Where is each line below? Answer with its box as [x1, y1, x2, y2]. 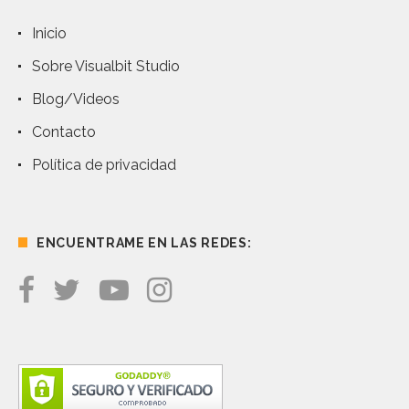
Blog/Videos [32, 90, 120, 109]
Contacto [32, 123, 96, 142]
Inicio [32, 25, 67, 43]
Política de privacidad [32, 156, 176, 174]
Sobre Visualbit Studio [32, 58, 180, 76]
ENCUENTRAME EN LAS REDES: [37, 236, 252, 251]
